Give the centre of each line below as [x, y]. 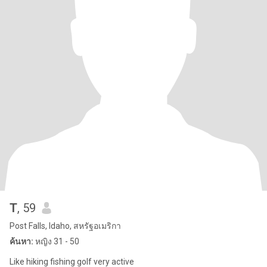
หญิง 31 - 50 [56, 241]
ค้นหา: [21, 241]
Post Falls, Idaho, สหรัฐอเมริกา [65, 226]
